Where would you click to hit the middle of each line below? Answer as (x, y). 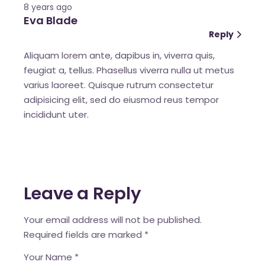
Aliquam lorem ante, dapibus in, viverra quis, (119, 55)
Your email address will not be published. (113, 219)
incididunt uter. (56, 114)
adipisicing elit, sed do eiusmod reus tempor (122, 99)
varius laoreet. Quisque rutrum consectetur (119, 85)
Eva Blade (51, 20)
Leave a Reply (83, 193)
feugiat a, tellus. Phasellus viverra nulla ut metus (129, 70)
